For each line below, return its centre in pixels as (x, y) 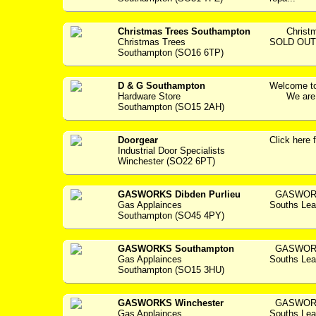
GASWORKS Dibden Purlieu (179, 194)
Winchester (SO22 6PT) (166, 161)
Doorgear (138, 140)
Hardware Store (149, 96)
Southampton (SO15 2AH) (171, 107)
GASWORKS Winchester (171, 303)
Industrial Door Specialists (171, 151)
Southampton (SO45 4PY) (171, 215)
